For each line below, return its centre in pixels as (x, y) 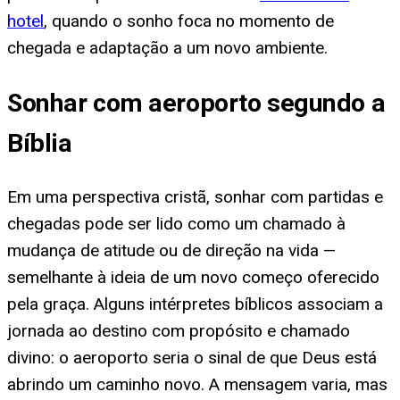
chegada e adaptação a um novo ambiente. (167, 48)
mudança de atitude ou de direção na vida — (171, 251)
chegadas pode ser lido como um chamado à (176, 224)
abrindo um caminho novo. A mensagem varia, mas (197, 385)
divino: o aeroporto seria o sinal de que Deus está (192, 358)
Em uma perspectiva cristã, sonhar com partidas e (195, 197)
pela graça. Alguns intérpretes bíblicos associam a (195, 304)
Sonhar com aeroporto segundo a (196, 103)
